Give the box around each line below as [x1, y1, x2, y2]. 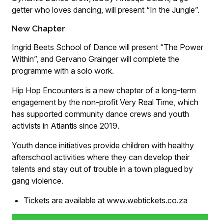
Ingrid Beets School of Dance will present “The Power [12, 42, 203, 52]
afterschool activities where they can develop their [12, 152, 190, 162]
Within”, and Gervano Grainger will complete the [12, 54, 179, 64]
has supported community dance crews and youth [12, 109, 189, 119]
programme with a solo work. [12, 66, 114, 76]
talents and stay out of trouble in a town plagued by [12, 164, 193, 174]
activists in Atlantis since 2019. [12, 121, 119, 131]
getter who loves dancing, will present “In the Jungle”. [12, 5, 199, 15]
